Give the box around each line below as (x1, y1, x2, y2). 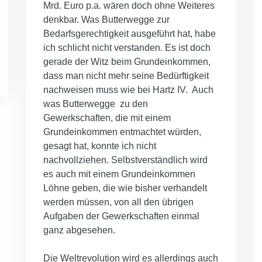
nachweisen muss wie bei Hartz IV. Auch (43, 85, 213, 95)
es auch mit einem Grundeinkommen (43, 169, 195, 180)
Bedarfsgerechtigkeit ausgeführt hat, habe (43, 29, 216, 39)
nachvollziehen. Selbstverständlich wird (43, 155, 208, 166)
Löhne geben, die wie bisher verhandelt (43, 183, 207, 194)
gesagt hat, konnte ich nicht (43, 141, 156, 151)
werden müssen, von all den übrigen (43, 197, 194, 208)
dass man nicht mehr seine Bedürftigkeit (43, 71, 209, 81)
